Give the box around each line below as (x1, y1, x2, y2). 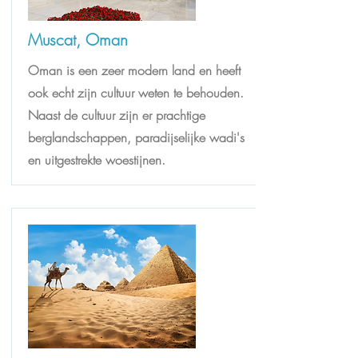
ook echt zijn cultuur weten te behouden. (28, 84, 244, 101)
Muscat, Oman (28, 29, 128, 50)
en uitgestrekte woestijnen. (28, 151, 169, 169)
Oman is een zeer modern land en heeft (28, 62, 241, 79)
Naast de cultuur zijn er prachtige (28, 106, 205, 124)
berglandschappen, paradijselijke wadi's (28, 129, 245, 146)
